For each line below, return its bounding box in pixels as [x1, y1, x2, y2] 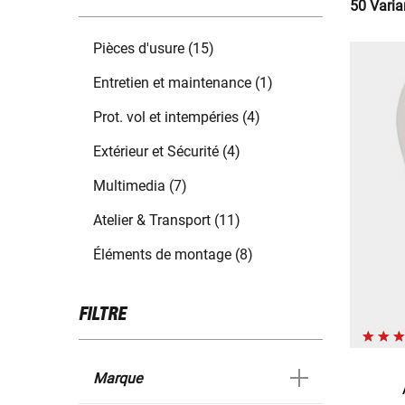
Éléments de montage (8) [93, 246, 253, 264]
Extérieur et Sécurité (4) [93, 143, 240, 161]
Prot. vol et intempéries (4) [93, 108, 260, 127]
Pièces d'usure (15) [93, 40, 214, 58]
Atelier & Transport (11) [93, 212, 240, 230]
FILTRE [79, 305, 127, 325]
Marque [93, 370, 142, 388]
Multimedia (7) [93, 177, 187, 195]
